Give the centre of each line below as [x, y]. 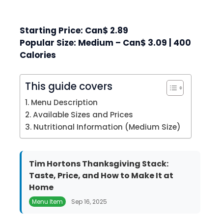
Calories [38, 55]
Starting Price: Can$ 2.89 [74, 30]
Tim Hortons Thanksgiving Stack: [99, 164]
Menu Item [47, 201]
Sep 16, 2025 [88, 201]
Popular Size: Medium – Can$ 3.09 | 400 [105, 43]
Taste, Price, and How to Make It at [101, 175]
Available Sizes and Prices [83, 114]
